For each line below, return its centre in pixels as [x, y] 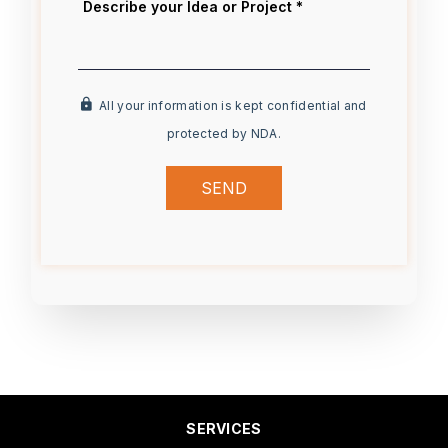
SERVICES [224, 428]
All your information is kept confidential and [229, 105]
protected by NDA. [224, 133]
